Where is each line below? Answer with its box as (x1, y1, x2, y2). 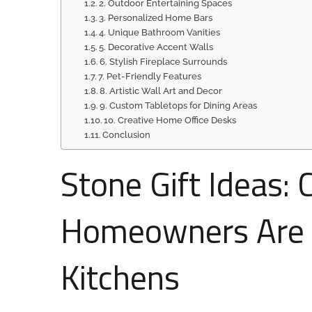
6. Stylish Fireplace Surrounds (100, 56, 228, 67)
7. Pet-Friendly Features (98, 71, 202, 81)
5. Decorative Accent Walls (99, 42, 214, 52)
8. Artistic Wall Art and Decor (100, 86, 223, 96)
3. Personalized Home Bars (99, 13, 213, 23)
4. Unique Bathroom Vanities (99, 27, 221, 38)
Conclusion (102, 130, 151, 140)
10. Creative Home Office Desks (104, 115, 237, 125)
